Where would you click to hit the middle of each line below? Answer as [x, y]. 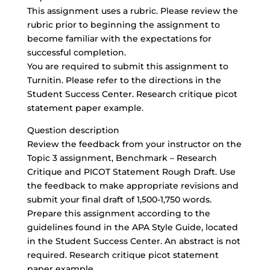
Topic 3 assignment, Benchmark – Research [122, 158]
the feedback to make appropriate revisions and [133, 186]
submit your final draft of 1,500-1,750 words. [119, 199]
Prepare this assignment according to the [118, 213]
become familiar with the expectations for [119, 39]
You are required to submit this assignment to [127, 66]
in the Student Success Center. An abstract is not [133, 241]
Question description [73, 130]
